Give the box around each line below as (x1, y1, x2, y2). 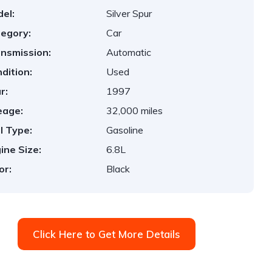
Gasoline (106, 124, 144, 136)
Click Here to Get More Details (32, 228, 180, 240)
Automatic (106, 46, 152, 58)
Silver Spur (106, 7, 152, 19)
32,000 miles (106, 104, 163, 117)
